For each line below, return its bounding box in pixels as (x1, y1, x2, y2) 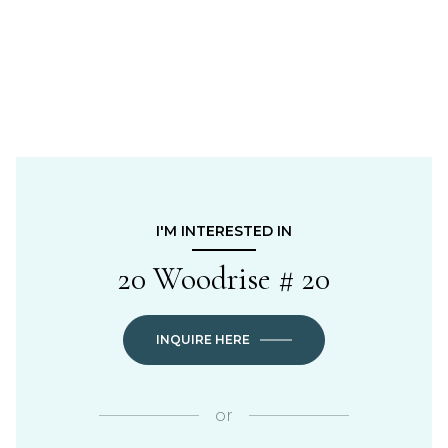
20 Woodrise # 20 (118, 258, 330, 298)
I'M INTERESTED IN (156, 221, 292, 240)
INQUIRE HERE (156, 331, 250, 347)
